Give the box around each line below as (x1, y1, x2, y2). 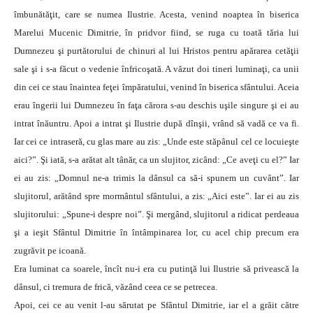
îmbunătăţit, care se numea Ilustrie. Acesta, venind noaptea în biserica (14, 9, 299, 20)
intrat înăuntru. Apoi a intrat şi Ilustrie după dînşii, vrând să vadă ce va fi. (14, 118, 299, 129)
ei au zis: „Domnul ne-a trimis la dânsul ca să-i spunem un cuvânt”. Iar (14, 173, 299, 184)
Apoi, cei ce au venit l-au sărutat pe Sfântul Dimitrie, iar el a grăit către (14, 300, 299, 311)
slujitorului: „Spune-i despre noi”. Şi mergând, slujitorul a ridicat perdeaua (14, 209, 299, 220)
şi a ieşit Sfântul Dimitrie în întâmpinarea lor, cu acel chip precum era (14, 227, 299, 238)
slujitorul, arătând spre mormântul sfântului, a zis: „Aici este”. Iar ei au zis (14, 191, 299, 202)
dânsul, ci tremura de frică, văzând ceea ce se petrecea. (14, 282, 217, 293)
